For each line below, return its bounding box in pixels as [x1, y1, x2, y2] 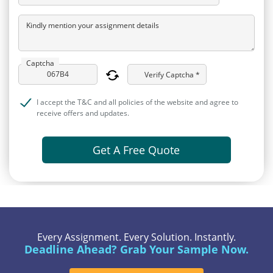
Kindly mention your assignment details [26, 19, 159, 30]
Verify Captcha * [144, 69, 200, 80]
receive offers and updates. [37, 107, 129, 118]
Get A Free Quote [93, 142, 180, 157]
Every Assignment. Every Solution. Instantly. [37, 230, 236, 244]
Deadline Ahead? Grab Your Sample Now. [24, 241, 249, 257]
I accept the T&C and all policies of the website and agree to [37, 96, 238, 107]
